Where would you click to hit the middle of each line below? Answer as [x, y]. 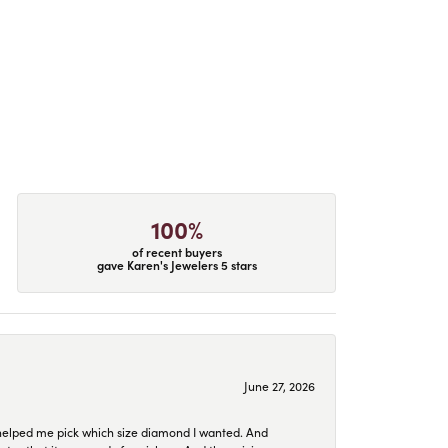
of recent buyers [176, 252]
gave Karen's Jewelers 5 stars [176, 265]
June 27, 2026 [279, 385]
